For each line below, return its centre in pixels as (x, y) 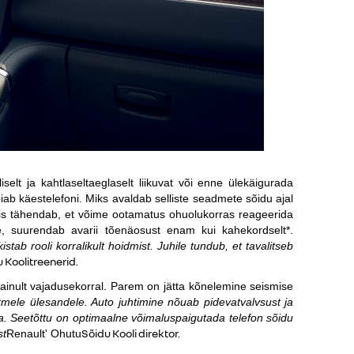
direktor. (159, 333)
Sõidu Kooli (109, 333)
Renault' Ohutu (44, 334)
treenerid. (54, 262)
